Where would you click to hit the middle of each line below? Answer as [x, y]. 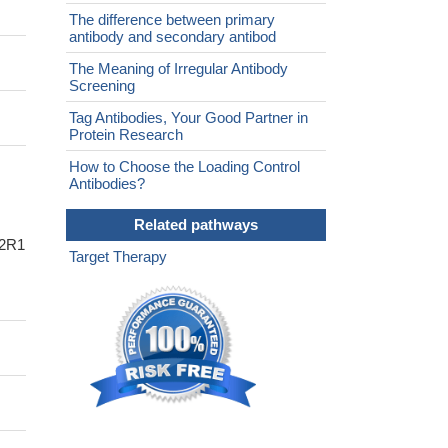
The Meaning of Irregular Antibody [178, 69]
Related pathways [196, 225]
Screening [102, 86]
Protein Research [126, 135]
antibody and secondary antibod [172, 37]
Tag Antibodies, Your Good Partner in [188, 118]
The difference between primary [172, 20]
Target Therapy [118, 257]
